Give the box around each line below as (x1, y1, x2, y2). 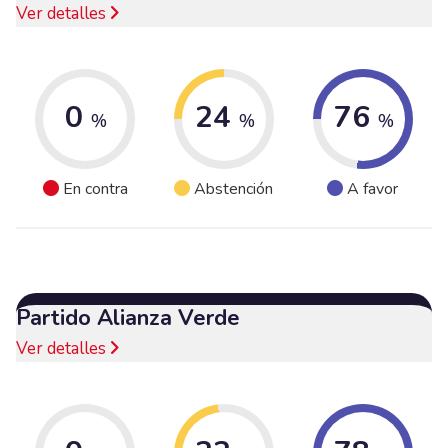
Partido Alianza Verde (16, 302, 240, 333)
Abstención (194, 178, 274, 201)
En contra (62, 178, 128, 201)
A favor (347, 178, 399, 201)
